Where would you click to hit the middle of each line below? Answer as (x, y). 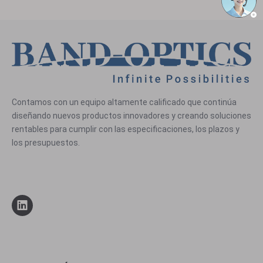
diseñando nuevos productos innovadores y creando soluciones (131, 115)
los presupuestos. (46, 142)
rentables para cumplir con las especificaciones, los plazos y (126, 129)
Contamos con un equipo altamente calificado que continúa (124, 102)
